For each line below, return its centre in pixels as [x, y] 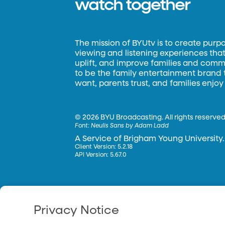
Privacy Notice [77, 210]
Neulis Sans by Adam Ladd [130, 126]
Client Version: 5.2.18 [104, 147]
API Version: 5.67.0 [101, 155]
